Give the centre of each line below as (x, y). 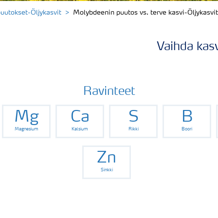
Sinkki (107, 170)
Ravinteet (109, 92)
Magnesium (26, 129)
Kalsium (80, 129)
